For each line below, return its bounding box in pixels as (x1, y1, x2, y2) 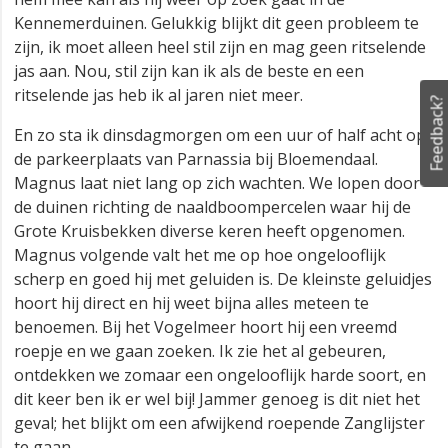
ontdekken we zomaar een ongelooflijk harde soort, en (14, 364, 426, 387)
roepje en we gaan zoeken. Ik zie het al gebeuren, (14, 340, 386, 363)
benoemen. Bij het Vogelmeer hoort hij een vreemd (14, 316, 397, 339)
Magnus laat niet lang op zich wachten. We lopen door (14, 172, 420, 195)
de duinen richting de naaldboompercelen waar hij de (14, 196, 411, 219)
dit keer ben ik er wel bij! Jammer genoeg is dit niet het (14, 388, 420, 411)
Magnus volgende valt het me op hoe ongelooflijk (14, 244, 386, 267)
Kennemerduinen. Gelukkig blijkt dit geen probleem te (14, 12, 419, 35)
